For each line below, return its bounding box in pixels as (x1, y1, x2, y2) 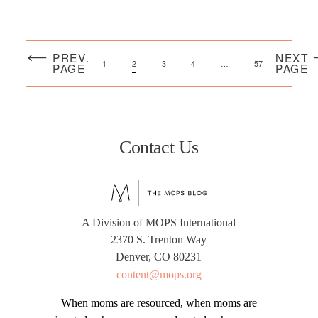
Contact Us (119, 136, 199, 158)
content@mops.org (116, 268, 202, 281)
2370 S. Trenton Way (111, 233, 207, 246)
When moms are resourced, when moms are (60, 296, 257, 309)
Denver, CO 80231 (116, 250, 202, 263)
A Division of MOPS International (82, 216, 236, 229)
